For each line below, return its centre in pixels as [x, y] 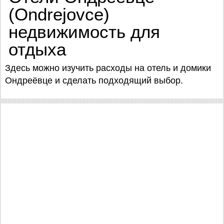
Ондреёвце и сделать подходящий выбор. [94, 80]
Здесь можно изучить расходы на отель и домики [108, 68]
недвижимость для [84, 32]
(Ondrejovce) [59, 14]
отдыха [40, 49]
